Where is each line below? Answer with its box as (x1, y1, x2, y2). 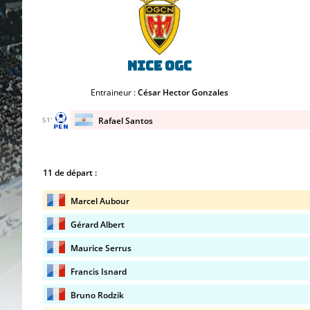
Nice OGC (127, 57, 192, 75)
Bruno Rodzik (71, 289, 124, 301)
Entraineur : (91, 86, 138, 98)
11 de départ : (43, 167, 97, 179)
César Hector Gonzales (138, 86, 228, 98)
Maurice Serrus (71, 242, 131, 254)
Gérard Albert (71, 219, 125, 230)
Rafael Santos (98, 115, 153, 127)
